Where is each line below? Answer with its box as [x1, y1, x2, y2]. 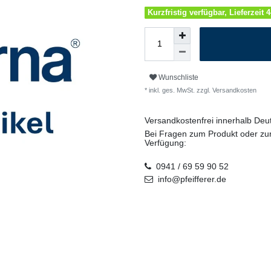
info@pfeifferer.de [157, 174, 226, 184]
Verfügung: [145, 137, 186, 148]
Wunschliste [158, 73, 198, 82]
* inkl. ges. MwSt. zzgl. [145, 86, 211, 94]
